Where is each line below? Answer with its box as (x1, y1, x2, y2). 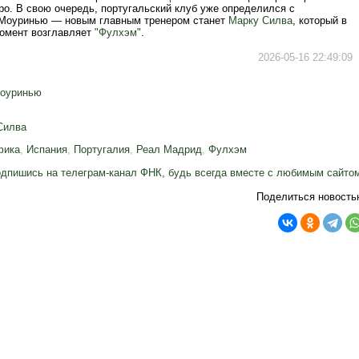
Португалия (74, 143, 130, 155)
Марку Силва (228, 14, 292, 26)
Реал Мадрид (136, 143, 202, 155)
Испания (26, 143, 67, 155)
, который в (292, 14, 347, 26)
